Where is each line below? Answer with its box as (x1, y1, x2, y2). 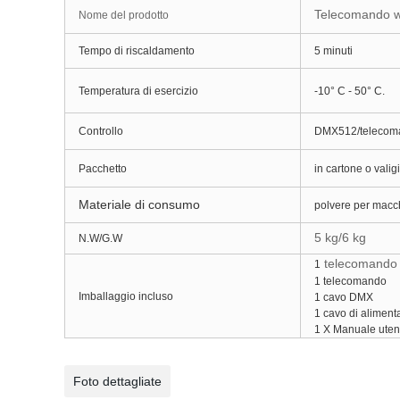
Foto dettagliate (73, 374, 162, 388)
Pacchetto (79, 162, 127, 175)
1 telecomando (314, 275, 392, 287)
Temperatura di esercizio (79, 85, 198, 97)
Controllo (79, 125, 123, 137)
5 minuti (314, 45, 353, 57)
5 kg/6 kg (314, 230, 366, 245)
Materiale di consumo (79, 197, 200, 212)
